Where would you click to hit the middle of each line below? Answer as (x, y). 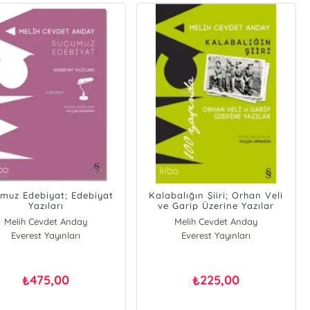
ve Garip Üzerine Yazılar (216, 206)
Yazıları (46, 206)
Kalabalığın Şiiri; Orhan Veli (216, 195)
